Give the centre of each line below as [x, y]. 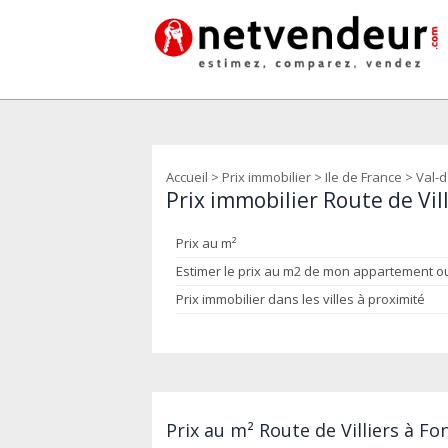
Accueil [187, 177]
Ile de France [363, 177]
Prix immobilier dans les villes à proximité [300, 299]
